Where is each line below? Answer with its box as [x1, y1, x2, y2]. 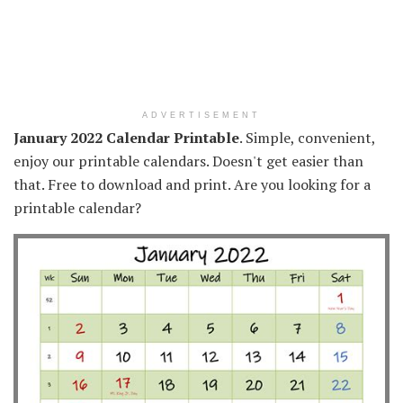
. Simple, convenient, [239, 127, 375, 148]
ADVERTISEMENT [142, 110, 261, 120]
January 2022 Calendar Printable [13, 127, 239, 148]
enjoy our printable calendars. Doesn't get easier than [13, 150, 363, 171]
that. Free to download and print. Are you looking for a [13, 174, 371, 194]
